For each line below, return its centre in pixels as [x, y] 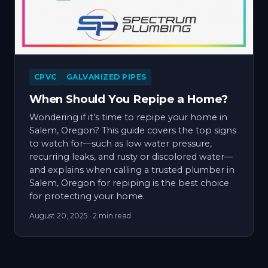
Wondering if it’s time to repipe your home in [128, 117]
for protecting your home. [87, 196]
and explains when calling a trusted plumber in [132, 170]
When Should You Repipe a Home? [129, 99]
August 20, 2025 [58, 215]
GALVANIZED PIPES [106, 77]
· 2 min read [109, 215]
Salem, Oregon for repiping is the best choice [129, 183]
